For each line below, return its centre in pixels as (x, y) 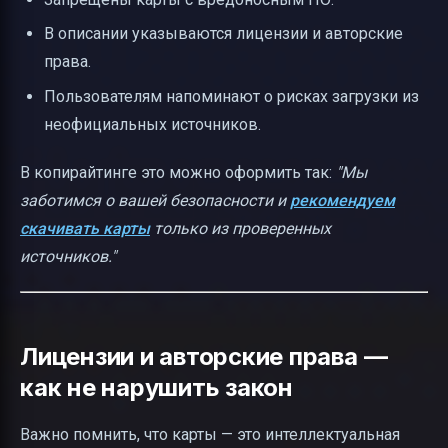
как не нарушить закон (156, 387)
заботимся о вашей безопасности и (155, 200)
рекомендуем (342, 200)
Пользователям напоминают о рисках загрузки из (231, 96)
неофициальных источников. (152, 124)
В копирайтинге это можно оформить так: (178, 172)
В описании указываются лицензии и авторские (223, 34)
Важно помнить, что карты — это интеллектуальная (210, 434)
